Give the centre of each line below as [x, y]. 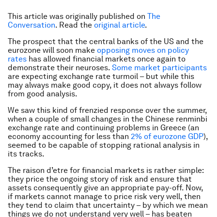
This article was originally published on [77, 16]
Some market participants [159, 68]
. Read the [75, 25]
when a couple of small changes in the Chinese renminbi [108, 119]
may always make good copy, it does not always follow [105, 85]
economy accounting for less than [69, 136]
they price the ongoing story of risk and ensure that [100, 179]
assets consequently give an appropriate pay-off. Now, [105, 188]
